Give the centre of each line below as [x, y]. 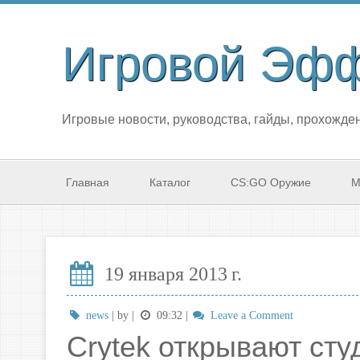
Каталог [170, 182]
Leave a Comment [250, 315]
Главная [88, 182]
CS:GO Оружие [271, 182]
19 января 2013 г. [171, 274]
